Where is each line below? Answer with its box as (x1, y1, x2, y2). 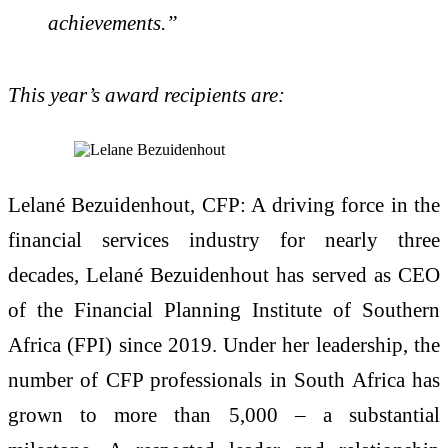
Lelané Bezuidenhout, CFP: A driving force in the (8, 193, 440, 217)
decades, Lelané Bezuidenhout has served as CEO (8, 263, 440, 287)
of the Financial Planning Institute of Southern (8, 298, 440, 322)
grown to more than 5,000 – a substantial (8, 403, 440, 427)
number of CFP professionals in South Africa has (8, 368, 440, 392)
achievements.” (48, 11, 178, 35)
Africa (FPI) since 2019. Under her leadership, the (8, 333, 440, 357)
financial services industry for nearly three (8, 228, 440, 252)
